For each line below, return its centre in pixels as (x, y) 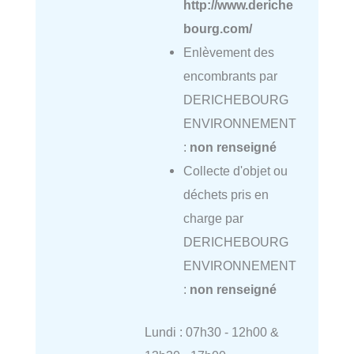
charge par (213, 218)
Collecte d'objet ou (235, 170)
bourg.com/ (217, 28)
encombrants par (230, 75)
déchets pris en (226, 194)
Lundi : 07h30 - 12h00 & (211, 332)
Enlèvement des (228, 52)
